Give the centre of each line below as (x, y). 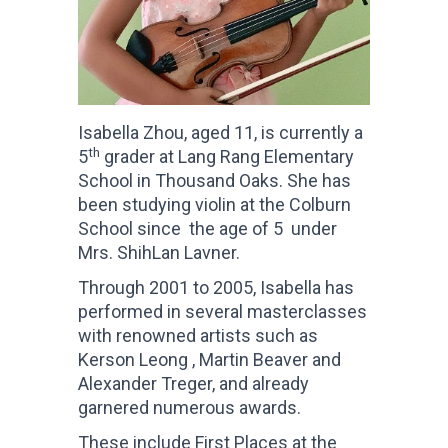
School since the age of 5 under (207, 229)
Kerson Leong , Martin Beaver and (209, 360)
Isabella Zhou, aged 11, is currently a (220, 133)
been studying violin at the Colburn (214, 205)
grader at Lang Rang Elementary (227, 157)
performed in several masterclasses (222, 312)
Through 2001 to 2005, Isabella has (216, 288)
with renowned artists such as (198, 336)
